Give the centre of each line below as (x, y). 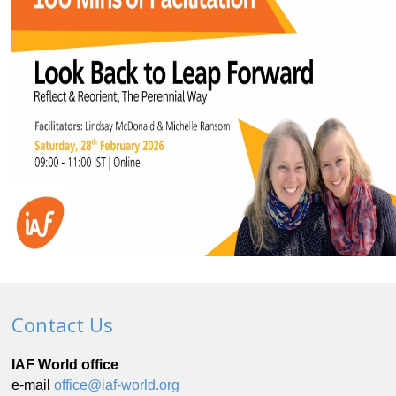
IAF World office (65, 365)
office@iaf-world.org (117, 385)
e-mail (33, 385)
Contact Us (62, 324)
